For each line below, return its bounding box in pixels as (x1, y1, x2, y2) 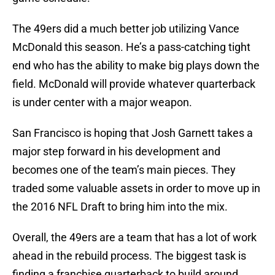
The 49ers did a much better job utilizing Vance (12, 22, 239, 36)
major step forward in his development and (12, 145, 220, 158)
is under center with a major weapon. (12, 96, 192, 109)
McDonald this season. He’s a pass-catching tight (12, 41, 250, 54)
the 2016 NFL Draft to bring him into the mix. (12, 200, 228, 214)
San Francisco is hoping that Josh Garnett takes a (12, 126, 253, 140)
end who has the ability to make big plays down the (12, 59, 260, 72)
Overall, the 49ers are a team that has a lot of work (12, 231, 257, 244)
